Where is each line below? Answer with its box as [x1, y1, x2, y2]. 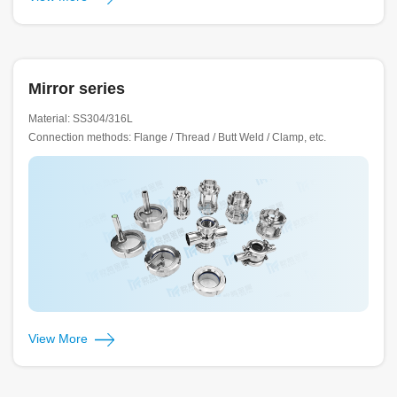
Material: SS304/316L [27, 113, 136, 126]
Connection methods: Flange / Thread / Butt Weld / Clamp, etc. [27, 131, 326, 144]
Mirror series [27, 80, 125, 98]
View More [27, 331, 95, 346]
